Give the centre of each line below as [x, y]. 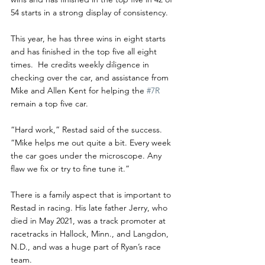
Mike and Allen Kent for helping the [79, 90]
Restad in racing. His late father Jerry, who [90, 207]
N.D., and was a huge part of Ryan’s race [87, 246]
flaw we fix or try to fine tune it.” [70, 168]
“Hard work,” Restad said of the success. [89, 129]
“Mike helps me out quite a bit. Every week [92, 142]
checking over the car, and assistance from [91, 77]
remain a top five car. [49, 103]
